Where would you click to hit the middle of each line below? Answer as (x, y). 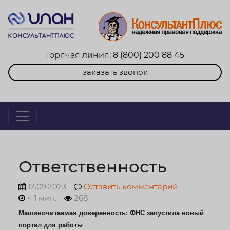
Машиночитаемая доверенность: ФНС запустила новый (111, 213)
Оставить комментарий (131, 186)
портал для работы (51, 225)
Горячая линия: (79, 55)
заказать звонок (115, 72)
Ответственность (92, 166)
